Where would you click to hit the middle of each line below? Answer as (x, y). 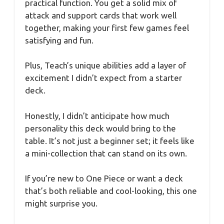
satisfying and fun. (59, 40)
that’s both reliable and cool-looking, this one (111, 191)
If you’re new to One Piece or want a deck (104, 178)
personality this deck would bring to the (100, 128)
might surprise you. (61, 203)
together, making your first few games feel (107, 27)
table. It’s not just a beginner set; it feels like (110, 140)
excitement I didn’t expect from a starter (103, 78)
